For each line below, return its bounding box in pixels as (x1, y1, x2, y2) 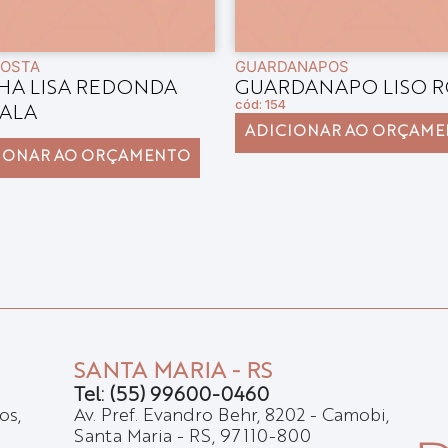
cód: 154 (234, 97, 286, 112)
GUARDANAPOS (234, 57, 349, 76)
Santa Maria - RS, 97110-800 (73, 428, 311, 446)
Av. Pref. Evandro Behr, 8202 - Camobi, (73, 407, 389, 425)
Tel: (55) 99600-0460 (73, 386, 269, 406)
